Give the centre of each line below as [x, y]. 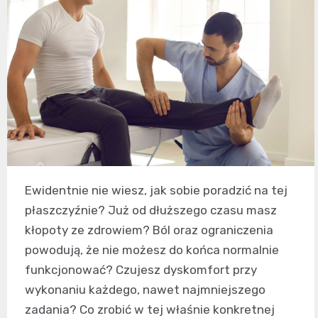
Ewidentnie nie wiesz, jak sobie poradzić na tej [156, 191]
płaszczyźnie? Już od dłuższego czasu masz [151, 210]
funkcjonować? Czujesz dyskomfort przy [141, 270]
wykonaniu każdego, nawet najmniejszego [145, 290]
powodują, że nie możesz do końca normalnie [152, 250]
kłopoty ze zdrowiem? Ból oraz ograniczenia [149, 230]
